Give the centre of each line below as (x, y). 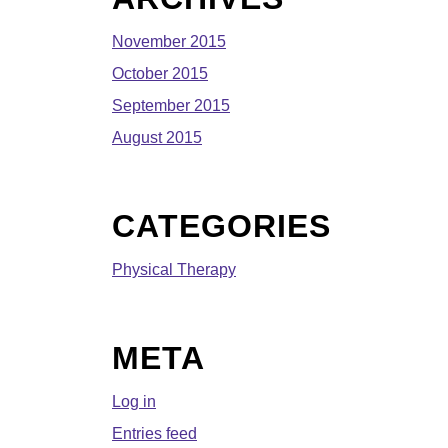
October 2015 (160, 73)
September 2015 (171, 105)
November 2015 (169, 41)
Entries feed (154, 433)
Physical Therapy (174, 269)
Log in (134, 401)
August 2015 (157, 137)
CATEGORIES (221, 225)
